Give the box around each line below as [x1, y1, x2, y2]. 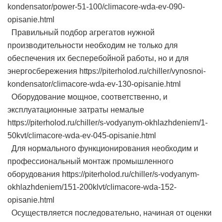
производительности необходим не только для [7, 41, 178, 50]
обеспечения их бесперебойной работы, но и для [7, 54, 189, 62]
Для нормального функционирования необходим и [7, 144, 198, 153]
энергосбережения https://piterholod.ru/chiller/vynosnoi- [7, 67, 206, 75]
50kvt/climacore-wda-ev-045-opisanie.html [7, 131, 156, 140]
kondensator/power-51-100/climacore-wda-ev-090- [7, 2, 185, 11]
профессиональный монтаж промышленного [7, 157, 173, 166]
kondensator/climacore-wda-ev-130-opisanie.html [7, 80, 181, 88]
